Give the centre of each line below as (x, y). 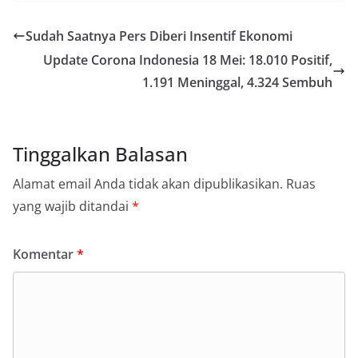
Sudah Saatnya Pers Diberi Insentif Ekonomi (159, 36)
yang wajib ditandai (72, 207)
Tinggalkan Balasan (100, 154)
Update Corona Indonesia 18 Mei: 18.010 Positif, (188, 60)
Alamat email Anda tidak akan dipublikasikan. (148, 184)
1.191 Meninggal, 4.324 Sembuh (237, 83)
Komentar (45, 255)
